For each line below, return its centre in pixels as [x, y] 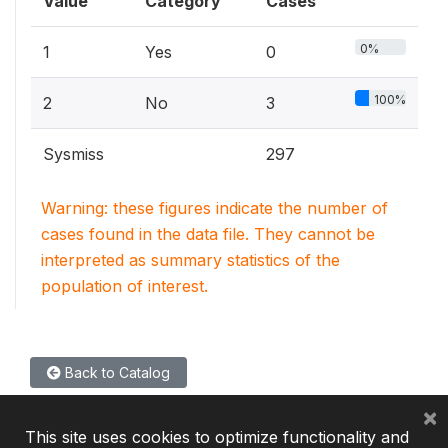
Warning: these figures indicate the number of [214, 208]
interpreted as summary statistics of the [190, 260]
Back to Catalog [115, 372]
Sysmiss [73, 154]
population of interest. [124, 286]
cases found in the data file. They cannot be [208, 234]
